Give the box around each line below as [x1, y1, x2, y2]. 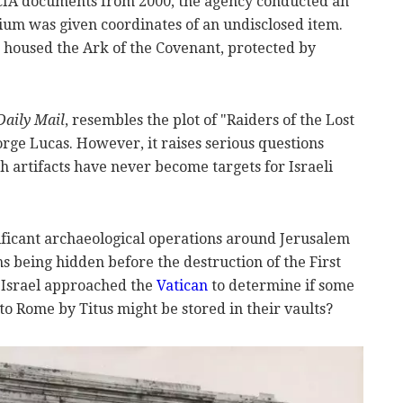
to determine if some [208, 276, 354, 294]
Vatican [157, 276, 208, 294]
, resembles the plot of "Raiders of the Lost [65, 111, 354, 129]
